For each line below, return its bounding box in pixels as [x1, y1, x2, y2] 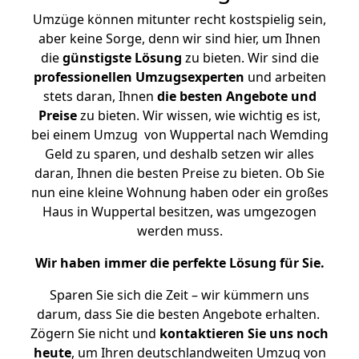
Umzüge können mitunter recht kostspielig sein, [33, 10, 326, 28]
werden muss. [136, 222, 223, 240]
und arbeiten [244, 68, 326, 86]
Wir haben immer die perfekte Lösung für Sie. [34, 254, 325, 272]
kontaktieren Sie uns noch [159, 325, 329, 342]
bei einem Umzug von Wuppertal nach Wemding [30, 126, 329, 143]
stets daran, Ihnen [42, 87, 157, 105]
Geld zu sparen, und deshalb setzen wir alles [45, 145, 314, 163]
